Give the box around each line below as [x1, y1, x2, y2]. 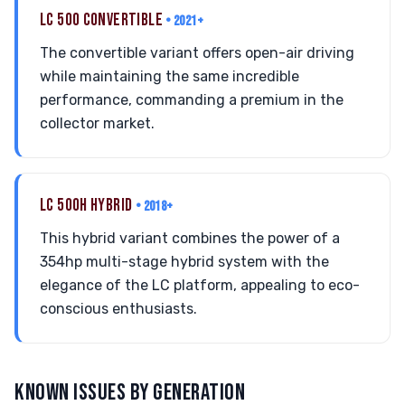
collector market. [40, 115, 155, 132]
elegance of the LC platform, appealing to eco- [40, 277, 360, 294]
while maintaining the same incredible [40, 68, 299, 85]
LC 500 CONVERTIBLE [40, 10, 166, 31]
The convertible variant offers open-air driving [40, 44, 354, 61]
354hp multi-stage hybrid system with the [40, 253, 329, 270]
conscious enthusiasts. [40, 300, 197, 317]
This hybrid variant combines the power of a [40, 230, 340, 247]
